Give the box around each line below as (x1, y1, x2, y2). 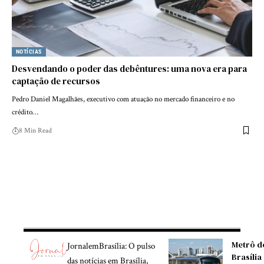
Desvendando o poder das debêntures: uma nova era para (12, 62, 247, 75)
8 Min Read (19, 126, 52, 135)
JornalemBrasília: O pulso (67, 240, 155, 252)
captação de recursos (12, 74, 100, 87)
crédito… (12, 107, 38, 117)
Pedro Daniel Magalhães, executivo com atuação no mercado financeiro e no (12, 94, 235, 104)
